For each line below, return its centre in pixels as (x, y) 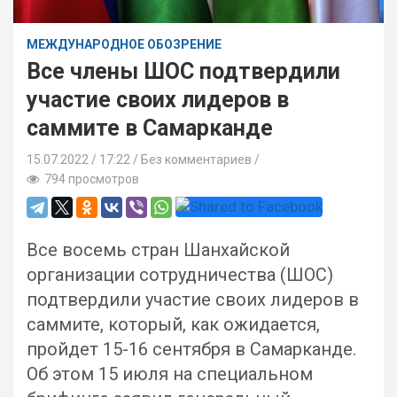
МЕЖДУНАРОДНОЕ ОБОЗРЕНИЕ (124, 44)
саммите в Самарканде (150, 128)
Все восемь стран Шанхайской (158, 250)
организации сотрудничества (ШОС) (180, 275)
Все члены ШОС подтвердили (183, 71)
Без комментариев (196, 160)
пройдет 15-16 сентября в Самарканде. (191, 349)
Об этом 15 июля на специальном (170, 374)
